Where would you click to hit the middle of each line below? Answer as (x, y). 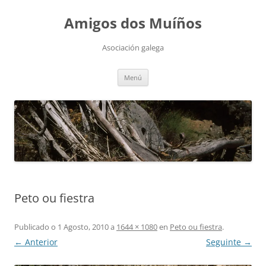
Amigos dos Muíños (133, 23)
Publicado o (35, 227)
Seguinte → (229, 242)
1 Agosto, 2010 (83, 227)
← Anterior (36, 242)
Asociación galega (133, 47)
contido (28, 20)
